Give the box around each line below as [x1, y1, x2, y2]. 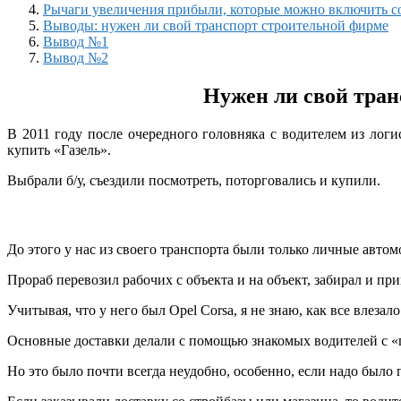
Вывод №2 [43, 49, 108, 65]
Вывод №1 [43, 33, 108, 49]
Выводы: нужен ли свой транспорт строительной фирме [43, 17, 388, 33]
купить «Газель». [7, 141, 111, 158]
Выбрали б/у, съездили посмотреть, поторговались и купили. [7, 172, 380, 188]
